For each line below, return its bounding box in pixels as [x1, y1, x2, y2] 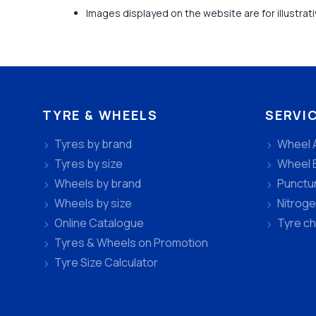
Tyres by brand [54, 136, 132, 152]
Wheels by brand [54, 176, 141, 192]
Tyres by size [54, 156, 123, 172]
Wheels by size [54, 195, 132, 212]
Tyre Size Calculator [54, 255, 158, 271]
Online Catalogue [54, 215, 144, 231]
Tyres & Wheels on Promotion [54, 235, 208, 251]
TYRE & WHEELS [42, 106, 158, 123]
